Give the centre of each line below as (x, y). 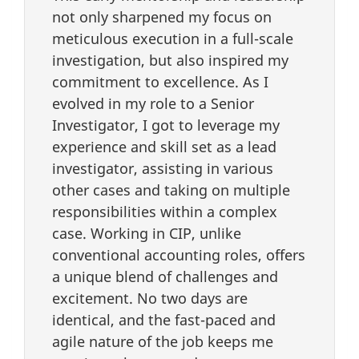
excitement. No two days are (150, 298)
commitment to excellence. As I (160, 81)
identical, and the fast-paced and (164, 319)
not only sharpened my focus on (162, 16)
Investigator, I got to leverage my (166, 125)
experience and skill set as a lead (164, 146)
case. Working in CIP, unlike (147, 233)
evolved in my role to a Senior (153, 103)
